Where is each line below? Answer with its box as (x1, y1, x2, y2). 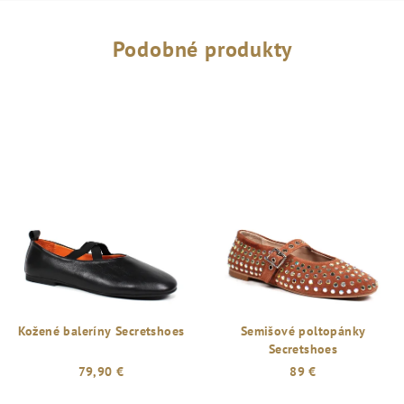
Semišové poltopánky (240, 323, 366, 339)
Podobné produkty (112, 35, 292, 63)
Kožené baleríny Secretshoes (17, 323, 185, 339)
